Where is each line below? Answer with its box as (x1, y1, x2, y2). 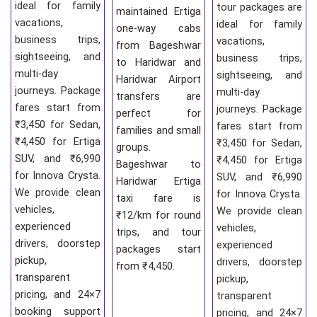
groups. (115, 141, 151, 154)
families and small (115, 124, 202, 137)
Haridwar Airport (115, 73, 202, 86)
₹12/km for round (115, 209, 202, 222)
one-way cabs (115, 22, 202, 35)
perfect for (115, 107, 202, 120)
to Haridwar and (115, 56, 202, 69)
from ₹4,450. (115, 260, 175, 273)
